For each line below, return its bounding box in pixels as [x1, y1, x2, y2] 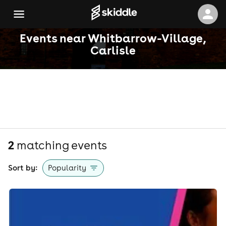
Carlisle [90, 42, 136, 58]
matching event [14, 138, 101, 152]
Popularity [48, 163, 86, 173]
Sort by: [8, 163, 37, 173]
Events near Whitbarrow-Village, [20, 30, 206, 45]
